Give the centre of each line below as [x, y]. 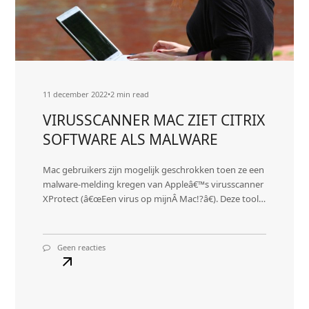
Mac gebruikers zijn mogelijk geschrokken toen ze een [154, 170]
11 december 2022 [76, 94]
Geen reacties [82, 248]
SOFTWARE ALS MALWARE [131, 140]
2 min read [130, 94]
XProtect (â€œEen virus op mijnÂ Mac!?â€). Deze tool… [154, 199]
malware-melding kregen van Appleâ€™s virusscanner [153, 185]
